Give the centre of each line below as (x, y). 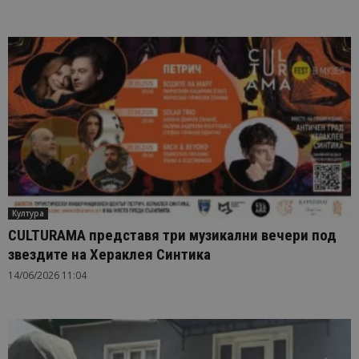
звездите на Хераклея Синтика (109, 255)
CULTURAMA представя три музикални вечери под (172, 236)
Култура (28, 214)
